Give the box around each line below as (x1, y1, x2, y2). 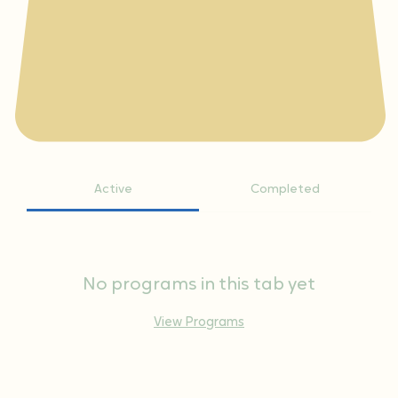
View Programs (154, 315, 244, 330)
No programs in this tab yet (83, 275, 315, 294)
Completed (251, 182, 320, 196)
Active (93, 182, 132, 196)
